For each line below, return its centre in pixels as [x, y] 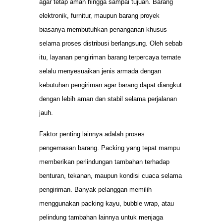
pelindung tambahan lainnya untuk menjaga [101, 217]
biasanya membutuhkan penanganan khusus [103, 30]
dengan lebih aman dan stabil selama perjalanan [108, 99]
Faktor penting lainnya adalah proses [92, 134]
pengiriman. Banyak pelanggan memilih [95, 189]
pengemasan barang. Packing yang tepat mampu [110, 148]
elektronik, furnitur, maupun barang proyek [99, 16]
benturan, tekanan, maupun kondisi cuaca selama [111, 175]
